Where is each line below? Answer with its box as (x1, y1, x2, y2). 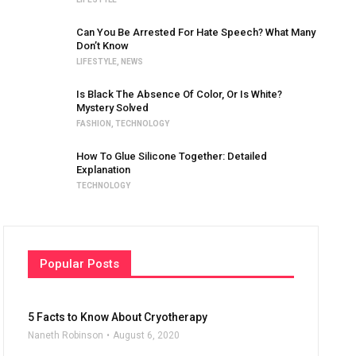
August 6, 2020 (113, 330, 180, 341)
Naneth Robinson (28, 330, 104, 341)
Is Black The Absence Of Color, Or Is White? (76, 88, 283, 100)
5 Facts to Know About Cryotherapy (28, 311, 208, 323)
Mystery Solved (76, 102, 149, 114)
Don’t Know (76, 40, 130, 52)
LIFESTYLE (76, 57, 118, 66)
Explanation (76, 164, 131, 176)
